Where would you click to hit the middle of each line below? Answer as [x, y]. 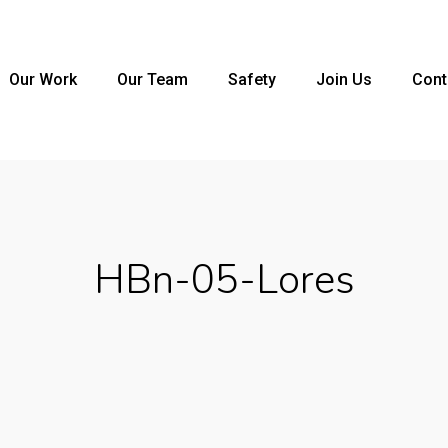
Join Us [344, 79]
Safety [252, 79]
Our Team [152, 79]
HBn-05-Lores [224, 280]
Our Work [43, 79]
